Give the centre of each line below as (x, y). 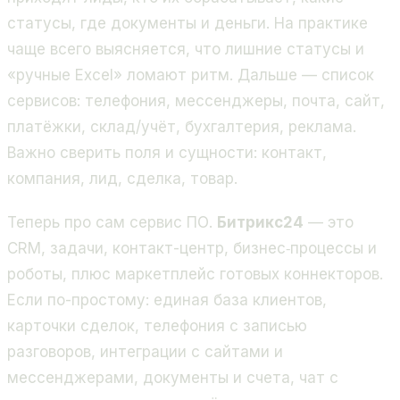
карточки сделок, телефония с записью (157, 325)
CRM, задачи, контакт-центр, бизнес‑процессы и (192, 248)
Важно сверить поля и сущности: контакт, (167, 153)
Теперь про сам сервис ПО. (112, 222)
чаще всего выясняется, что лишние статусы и (186, 50)
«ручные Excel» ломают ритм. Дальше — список (191, 75)
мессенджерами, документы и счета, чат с (173, 377)
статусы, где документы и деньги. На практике (187, 24)
